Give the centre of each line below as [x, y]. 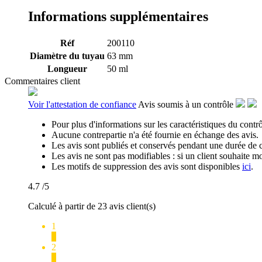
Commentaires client [42, 81]
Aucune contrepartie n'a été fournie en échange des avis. [155, 135]
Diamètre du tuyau [67, 56]
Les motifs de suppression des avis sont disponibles [147, 167]
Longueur [67, 69]
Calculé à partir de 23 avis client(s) [92, 206]
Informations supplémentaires [118, 17]
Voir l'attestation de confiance [82, 105]
